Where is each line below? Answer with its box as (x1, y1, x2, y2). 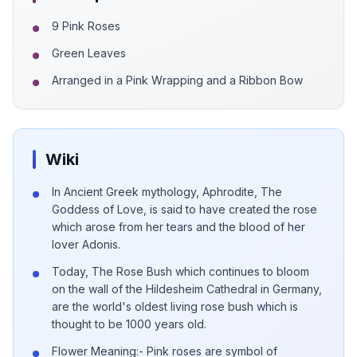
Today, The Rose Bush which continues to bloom (52, 265, 309, 278)
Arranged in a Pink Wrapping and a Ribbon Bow (52, 73, 303, 87)
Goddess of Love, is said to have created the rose (52, 202, 317, 216)
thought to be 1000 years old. (52, 317, 206, 331)
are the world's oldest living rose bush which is (52, 300, 298, 313)
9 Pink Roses (52, 19, 120, 33)
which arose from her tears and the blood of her (52, 220, 305, 233)
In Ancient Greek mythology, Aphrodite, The (52, 185, 282, 198)
